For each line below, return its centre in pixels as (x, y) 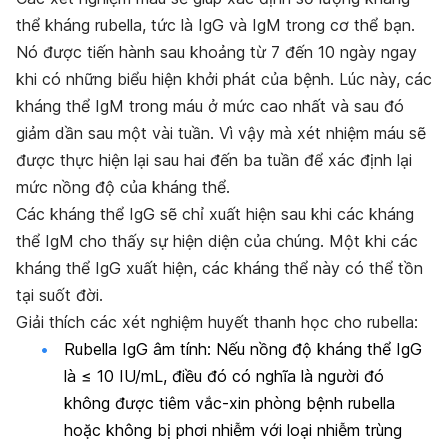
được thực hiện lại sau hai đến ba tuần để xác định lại (214, 159)
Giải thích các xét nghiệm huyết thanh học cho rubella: (217, 321)
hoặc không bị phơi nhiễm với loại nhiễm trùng (233, 429)
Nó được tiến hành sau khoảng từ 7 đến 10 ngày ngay (216, 51)
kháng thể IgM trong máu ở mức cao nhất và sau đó (210, 105)
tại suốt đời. (59, 294)
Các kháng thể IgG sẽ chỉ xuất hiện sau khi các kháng (215, 213)
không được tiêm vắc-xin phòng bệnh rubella (229, 402)
